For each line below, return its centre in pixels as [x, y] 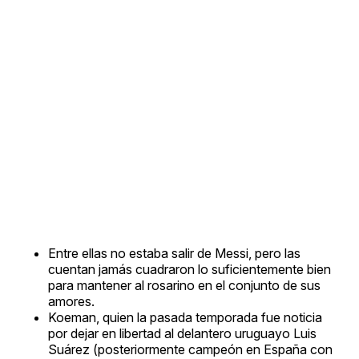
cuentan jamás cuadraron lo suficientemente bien [190, 269]
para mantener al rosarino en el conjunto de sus [184, 285]
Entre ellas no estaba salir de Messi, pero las [174, 253]
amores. [71, 301]
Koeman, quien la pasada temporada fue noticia [185, 317]
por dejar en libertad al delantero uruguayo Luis [182, 333]
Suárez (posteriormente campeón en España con [190, 349]
